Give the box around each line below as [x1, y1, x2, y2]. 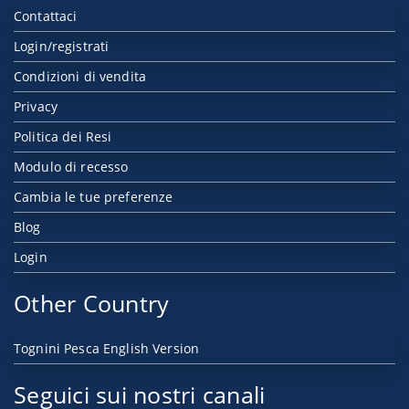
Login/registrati [14, 37, 110, 55]
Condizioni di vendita [14, 68, 146, 85]
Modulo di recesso [14, 158, 129, 175]
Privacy [14, 98, 58, 115]
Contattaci [14, 7, 78, 25]
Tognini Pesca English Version [14, 340, 200, 357]
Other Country [14, 288, 170, 319]
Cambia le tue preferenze [14, 188, 173, 205]
